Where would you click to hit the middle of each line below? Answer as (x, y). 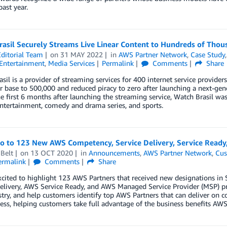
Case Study (208, 54)
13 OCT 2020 (52, 153)
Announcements (115, 153)
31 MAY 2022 (82, 54)
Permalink (118, 63)
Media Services (71, 63)
